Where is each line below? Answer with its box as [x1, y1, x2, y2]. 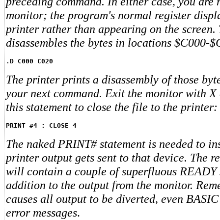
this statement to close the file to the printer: [6, 100, 218, 114]
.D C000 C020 [6, 57, 53, 65]
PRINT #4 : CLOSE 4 [6, 122, 77, 130]
